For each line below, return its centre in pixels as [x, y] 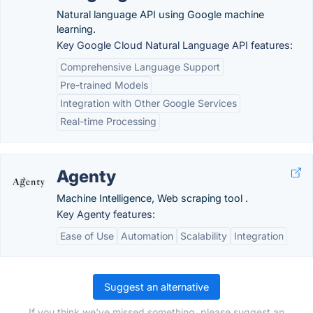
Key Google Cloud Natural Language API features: [175, 45]
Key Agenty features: [106, 214]
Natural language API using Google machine [160, 14]
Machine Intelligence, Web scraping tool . [152, 198]
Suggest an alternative [156, 287]
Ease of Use [87, 236]
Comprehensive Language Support [140, 67]
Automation [147, 236]
